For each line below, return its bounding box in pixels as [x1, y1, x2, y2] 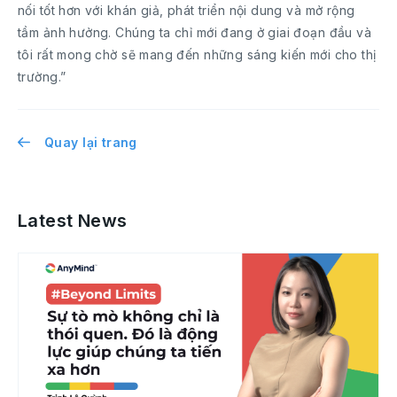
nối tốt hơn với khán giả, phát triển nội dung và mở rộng [18, 3, 355, 19]
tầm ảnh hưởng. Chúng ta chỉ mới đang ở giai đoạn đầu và [18, 25, 372, 41]
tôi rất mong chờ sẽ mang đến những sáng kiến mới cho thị [18, 47, 377, 63]
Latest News [18, 210, 128, 232]
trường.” [18, 69, 66, 85]
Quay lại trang [44, 135, 137, 151]
